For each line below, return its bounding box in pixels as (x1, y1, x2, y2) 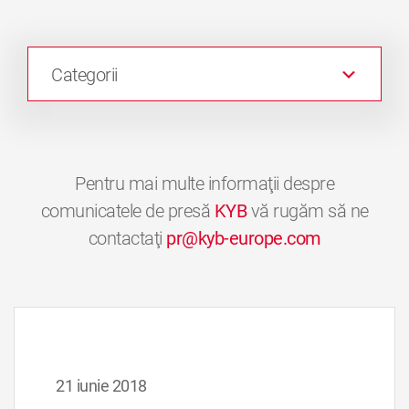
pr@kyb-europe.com (166, 227, 321, 250)
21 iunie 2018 (56, 376, 147, 396)
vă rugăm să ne (246, 200, 369, 223)
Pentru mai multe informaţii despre (75, 173, 334, 195)
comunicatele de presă (40, 200, 215, 223)
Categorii (51, 64, 118, 87)
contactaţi (88, 227, 166, 250)
